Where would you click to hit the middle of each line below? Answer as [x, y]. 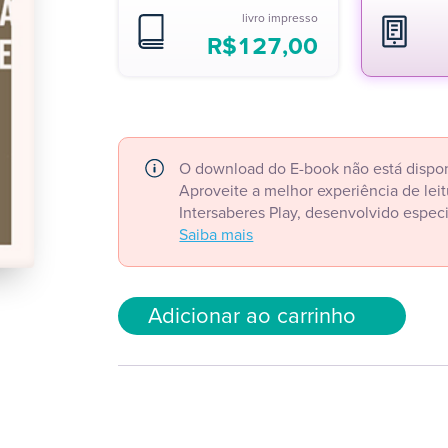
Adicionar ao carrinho [252, 315]
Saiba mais [216, 234]
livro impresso [280, 18]
